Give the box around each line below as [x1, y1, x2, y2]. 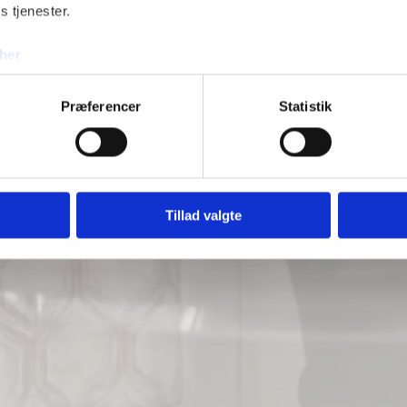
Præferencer [60, 98, 142, 114]
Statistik [279, 98, 332, 114]
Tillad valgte [165, 207, 242, 223]
